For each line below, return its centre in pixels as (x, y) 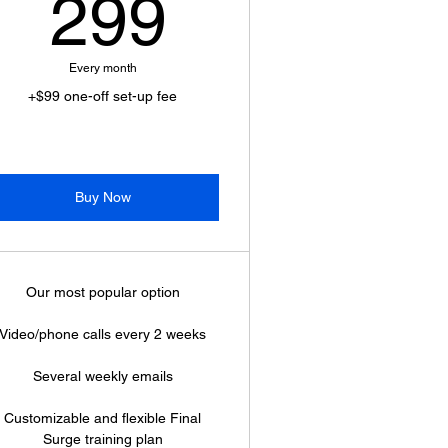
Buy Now (102, 197)
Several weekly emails (102, 376)
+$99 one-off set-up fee (103, 96)
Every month (102, 68)
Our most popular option (102, 292)
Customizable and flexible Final (103, 418)
